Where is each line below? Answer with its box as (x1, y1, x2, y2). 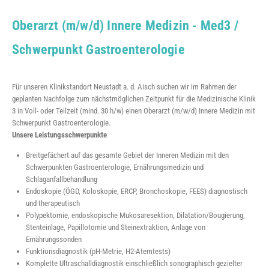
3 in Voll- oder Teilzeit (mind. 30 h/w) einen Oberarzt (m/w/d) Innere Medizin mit (12, 106, 255, 115)
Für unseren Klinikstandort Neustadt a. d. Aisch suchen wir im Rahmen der (12, 82, 237, 91)
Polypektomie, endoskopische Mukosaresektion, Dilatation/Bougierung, (26, 211, 246, 220)
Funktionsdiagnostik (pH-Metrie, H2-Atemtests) (26, 247, 171, 256)
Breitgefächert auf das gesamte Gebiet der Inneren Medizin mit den (26, 151, 229, 160)
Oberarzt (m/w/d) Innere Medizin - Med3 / (12, 18, 239, 33)
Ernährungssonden (26, 235, 82, 244)
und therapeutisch (26, 199, 80, 208)
